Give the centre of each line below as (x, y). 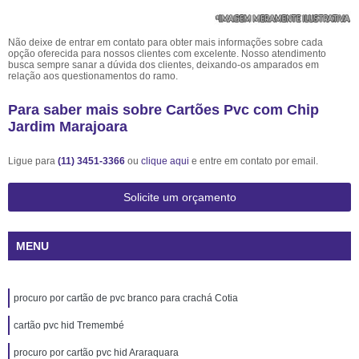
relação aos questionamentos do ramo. (93, 76)
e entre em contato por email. (254, 161)
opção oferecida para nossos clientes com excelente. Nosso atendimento (167, 54)
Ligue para (33, 161)
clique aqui (165, 161)
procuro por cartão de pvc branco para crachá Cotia (126, 298)
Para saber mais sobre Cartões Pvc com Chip (163, 110)
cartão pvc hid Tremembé (69, 325)
